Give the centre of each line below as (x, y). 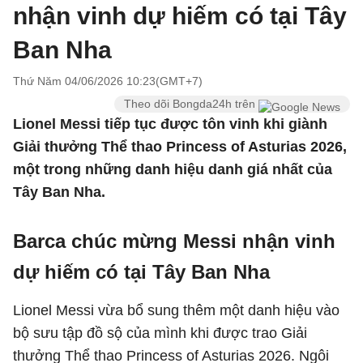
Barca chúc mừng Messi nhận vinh (174, 241)
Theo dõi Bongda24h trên (191, 104)
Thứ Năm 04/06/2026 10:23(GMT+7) (108, 81)
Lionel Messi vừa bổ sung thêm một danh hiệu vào (176, 310)
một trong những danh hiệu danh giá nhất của (173, 169)
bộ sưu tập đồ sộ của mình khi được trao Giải (160, 333)
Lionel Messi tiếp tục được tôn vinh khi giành (170, 124)
